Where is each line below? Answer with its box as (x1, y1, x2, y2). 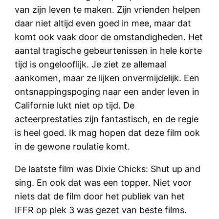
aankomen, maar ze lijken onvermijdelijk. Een (15, 72, 200, 83)
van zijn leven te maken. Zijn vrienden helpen (15, 4, 201, 15)
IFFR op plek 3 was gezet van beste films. (15, 204, 187, 215)
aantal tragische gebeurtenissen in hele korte (15, 45, 202, 56)
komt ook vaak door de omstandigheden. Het (15, 31, 203, 42)
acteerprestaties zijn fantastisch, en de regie (15, 113, 199, 124)
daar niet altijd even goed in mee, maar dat (15, 18, 192, 28)
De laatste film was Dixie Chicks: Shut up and (15, 163, 201, 174)
